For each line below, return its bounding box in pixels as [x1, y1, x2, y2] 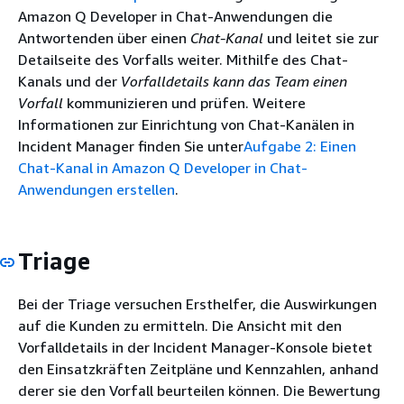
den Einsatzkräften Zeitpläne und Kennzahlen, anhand [18, 359, 379, 378]
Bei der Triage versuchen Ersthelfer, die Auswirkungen [18, 294, 377, 313]
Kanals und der [18, 72, 121, 90]
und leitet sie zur [263, 29, 379, 47]
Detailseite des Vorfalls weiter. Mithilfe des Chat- [18, 50, 348, 69]
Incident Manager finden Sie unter [18, 137, 243, 155]
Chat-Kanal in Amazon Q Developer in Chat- [18, 159, 308, 177]
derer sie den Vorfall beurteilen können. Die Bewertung [18, 381, 381, 399]
